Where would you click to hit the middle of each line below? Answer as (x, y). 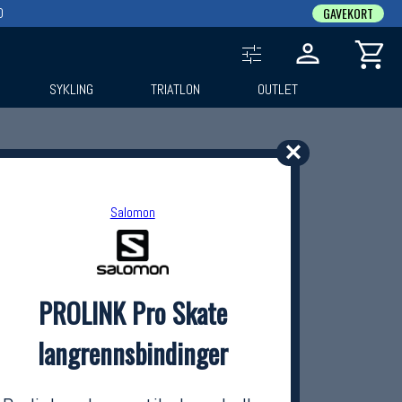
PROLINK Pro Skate (132, 313)
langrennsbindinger (132, 353)
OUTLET (277, 89)
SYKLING (72, 89)
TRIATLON (176, 89)
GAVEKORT (348, 13)
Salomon (132, 212)
